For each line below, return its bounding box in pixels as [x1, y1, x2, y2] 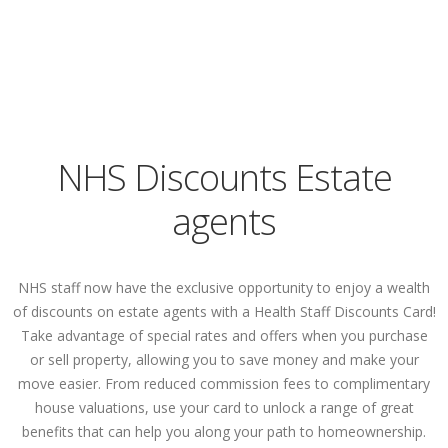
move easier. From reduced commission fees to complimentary [18, 374, 430, 393]
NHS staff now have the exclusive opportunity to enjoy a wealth [18, 278, 430, 297]
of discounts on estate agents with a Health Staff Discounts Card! [12, 302, 436, 321]
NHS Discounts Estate [56, 153, 392, 202]
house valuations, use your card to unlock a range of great [34, 398, 414, 417]
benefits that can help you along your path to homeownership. [22, 422, 426, 441]
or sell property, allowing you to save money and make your [29, 350, 419, 369]
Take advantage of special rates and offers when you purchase [20, 326, 428, 345]
